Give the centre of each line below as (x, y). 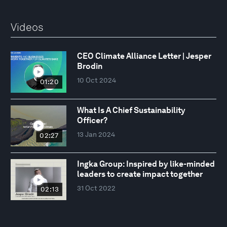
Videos (27, 27)
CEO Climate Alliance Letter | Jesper (144, 56)
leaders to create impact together (140, 174)
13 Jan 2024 (96, 134)
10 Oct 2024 (96, 80)
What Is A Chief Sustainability (131, 110)
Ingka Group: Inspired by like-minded (146, 164)
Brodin (89, 66)
